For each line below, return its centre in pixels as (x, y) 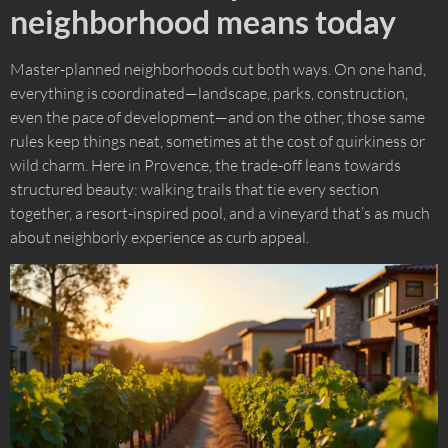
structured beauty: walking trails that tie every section (194, 189)
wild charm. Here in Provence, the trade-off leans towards (205, 165)
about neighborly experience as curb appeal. (159, 237)
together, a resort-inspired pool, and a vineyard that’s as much (220, 213)
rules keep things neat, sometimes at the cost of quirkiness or (217, 141)
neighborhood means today (203, 22)
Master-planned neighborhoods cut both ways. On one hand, (218, 69)
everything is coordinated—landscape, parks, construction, (209, 93)
